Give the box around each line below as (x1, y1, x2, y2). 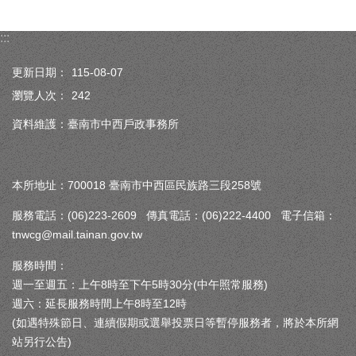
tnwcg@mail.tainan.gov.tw (12, 228, 149, 242)
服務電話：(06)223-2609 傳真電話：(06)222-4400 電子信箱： (12, 209, 336, 222)
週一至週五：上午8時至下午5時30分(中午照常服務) (12, 277, 268, 291)
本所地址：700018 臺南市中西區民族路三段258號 (12, 178, 261, 192)
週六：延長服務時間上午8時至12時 (12, 296, 187, 310)
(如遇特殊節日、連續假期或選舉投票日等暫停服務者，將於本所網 (12, 315, 339, 329)
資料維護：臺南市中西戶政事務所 (12, 118, 179, 131)
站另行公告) (12, 335, 72, 348)
